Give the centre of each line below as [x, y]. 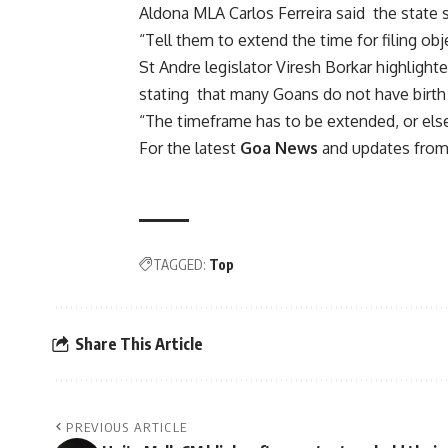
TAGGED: [180, 265]
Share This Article [139, 343]
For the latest [190, 148]
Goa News [279, 148]
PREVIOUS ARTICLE [127, 427]
